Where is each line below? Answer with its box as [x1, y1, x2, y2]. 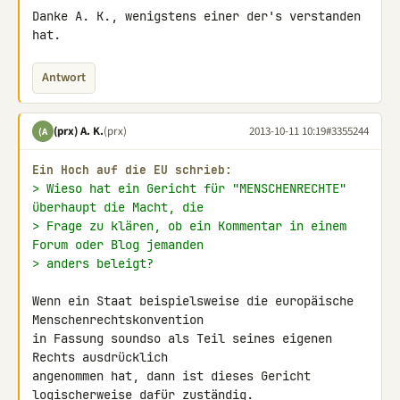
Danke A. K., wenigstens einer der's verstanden [32, 8, 361, 24]
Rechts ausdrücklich [32, 349, 175, 365]
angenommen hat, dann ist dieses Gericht [32, 368, 311, 384]
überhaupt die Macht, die [32, 199, 204, 215]
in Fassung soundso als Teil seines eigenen [32, 330, 332, 346]
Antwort [42, 69, 86, 87]
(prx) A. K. [54, 122, 104, 139]
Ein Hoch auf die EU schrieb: [32, 162, 232, 178]
